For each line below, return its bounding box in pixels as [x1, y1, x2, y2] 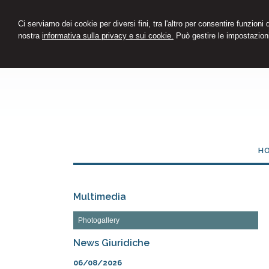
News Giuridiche [73, 237, 150, 249]
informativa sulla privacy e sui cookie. [42, 31, 174, 40]
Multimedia [73, 191, 126, 203]
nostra [18, 31, 42, 40]
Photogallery [78, 216, 119, 225]
